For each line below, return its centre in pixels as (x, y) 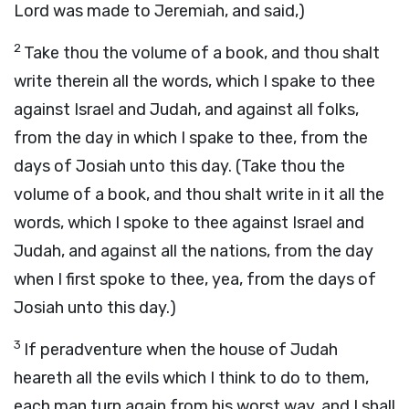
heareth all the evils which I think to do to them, (191, 378)
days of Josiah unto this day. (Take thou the (179, 166)
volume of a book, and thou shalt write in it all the (199, 194)
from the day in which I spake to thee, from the (191, 138)
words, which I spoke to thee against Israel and (189, 223)
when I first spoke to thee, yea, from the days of (195, 279)
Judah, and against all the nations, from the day (194, 251)
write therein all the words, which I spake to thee (194, 81)
